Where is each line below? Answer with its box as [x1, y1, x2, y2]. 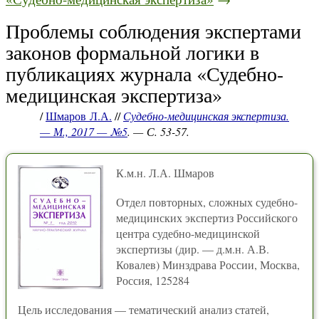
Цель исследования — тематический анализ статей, [18, 302, 269, 317]
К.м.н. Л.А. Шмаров [116, 165, 214, 180]
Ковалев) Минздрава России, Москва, [116, 257, 300, 272]
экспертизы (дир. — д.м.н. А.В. [116, 241, 269, 256]
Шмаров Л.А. [46, 108, 112, 123]
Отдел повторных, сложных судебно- [116, 194, 298, 209]
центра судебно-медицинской [116, 226, 260, 241]
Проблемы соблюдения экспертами [6, 17, 301, 44]
